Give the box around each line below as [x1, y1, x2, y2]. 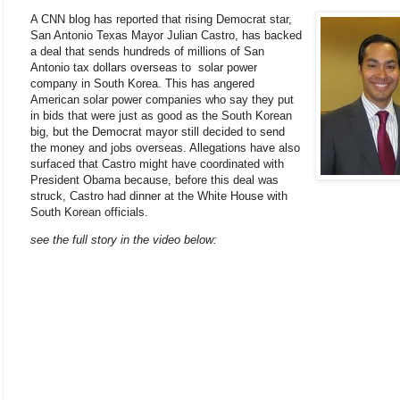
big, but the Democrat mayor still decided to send [30, 124, 285, 138]
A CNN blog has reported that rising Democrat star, [30, 12, 292, 26]
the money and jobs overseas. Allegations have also [30, 140, 300, 154]
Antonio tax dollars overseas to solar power [30, 60, 257, 74]
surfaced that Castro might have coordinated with [30, 156, 284, 171]
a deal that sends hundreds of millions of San [30, 44, 264, 58]
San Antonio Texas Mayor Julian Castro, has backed [30, 28, 302, 42]
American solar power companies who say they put [30, 92, 294, 106]
